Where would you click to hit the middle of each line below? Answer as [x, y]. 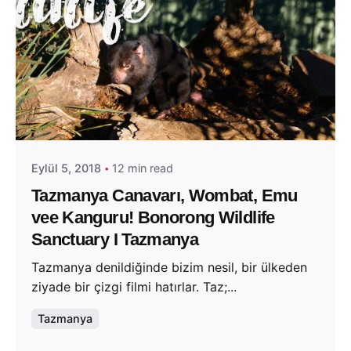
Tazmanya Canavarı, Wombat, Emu [165, 195]
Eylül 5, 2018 [66, 168]
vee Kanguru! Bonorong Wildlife [153, 217]
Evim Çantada [119, 118]
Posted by [107, 101]
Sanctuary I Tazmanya [115, 239]
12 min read [143, 168]
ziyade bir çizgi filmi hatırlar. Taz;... [134, 287]
